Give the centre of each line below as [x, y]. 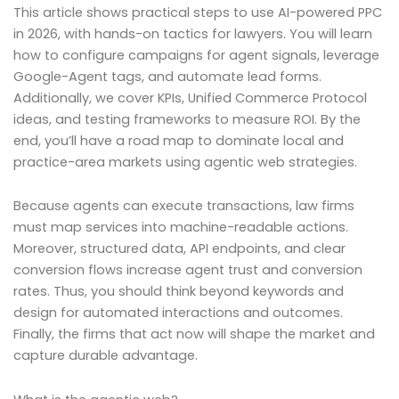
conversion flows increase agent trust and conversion [188, 270]
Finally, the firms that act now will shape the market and [194, 334]
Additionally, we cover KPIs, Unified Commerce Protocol [190, 98]
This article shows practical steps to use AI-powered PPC [198, 12]
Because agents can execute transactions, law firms [184, 206]
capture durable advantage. [106, 356]
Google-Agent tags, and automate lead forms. [167, 76]
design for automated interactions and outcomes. [178, 313]
